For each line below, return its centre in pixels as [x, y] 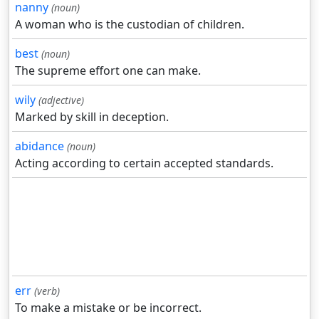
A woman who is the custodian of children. [130, 25]
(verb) [47, 291]
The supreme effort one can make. [108, 71]
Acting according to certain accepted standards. [144, 163]
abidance [40, 146]
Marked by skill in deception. [92, 117]
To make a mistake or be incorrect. [108, 308]
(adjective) [61, 100]
